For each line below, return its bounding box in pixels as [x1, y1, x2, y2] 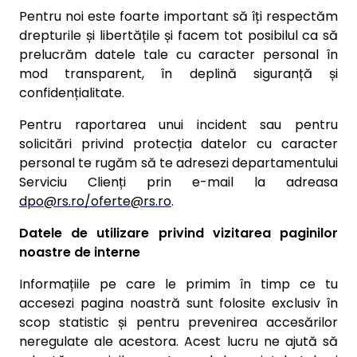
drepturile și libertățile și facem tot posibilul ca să [19, 26, 338, 45]
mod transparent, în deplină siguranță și [19, 65, 338, 83]
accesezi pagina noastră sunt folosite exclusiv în [19, 294, 338, 312]
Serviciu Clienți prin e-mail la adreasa [19, 173, 338, 191]
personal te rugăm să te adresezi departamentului [19, 154, 338, 172]
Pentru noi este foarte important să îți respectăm [19, 7, 338, 25]
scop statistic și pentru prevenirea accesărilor [19, 313, 338, 331]
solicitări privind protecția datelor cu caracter [19, 135, 338, 153]
